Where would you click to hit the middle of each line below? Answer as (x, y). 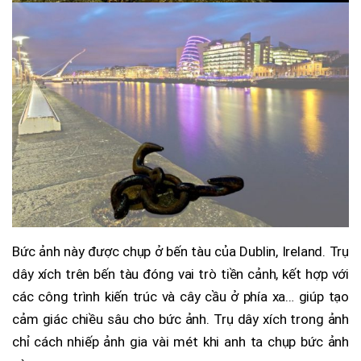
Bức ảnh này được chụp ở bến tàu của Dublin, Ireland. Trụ (180, 252)
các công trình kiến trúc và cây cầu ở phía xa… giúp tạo (180, 297)
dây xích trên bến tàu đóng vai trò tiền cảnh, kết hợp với (180, 274)
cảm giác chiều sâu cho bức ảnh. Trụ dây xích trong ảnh (180, 320)
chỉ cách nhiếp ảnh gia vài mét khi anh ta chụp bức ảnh (180, 342)
